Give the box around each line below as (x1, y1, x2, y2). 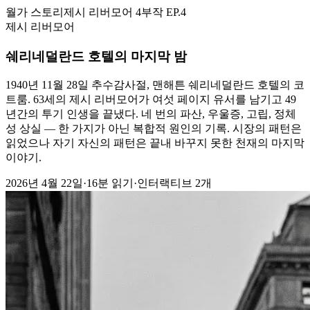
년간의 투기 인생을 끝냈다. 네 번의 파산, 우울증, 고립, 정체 (6, 108, 296, 120)
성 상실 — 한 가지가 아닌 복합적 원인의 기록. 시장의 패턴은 (6, 122, 302, 135)
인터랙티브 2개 (137, 177, 212, 190)
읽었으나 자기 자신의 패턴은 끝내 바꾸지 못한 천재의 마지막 (6, 137, 304, 149)
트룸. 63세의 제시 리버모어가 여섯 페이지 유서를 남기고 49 (6, 93, 296, 106)
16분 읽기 (86, 177, 134, 190)
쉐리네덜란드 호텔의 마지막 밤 (6, 48, 187, 64)
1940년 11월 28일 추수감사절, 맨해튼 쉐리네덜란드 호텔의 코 (6, 79, 304, 91)
